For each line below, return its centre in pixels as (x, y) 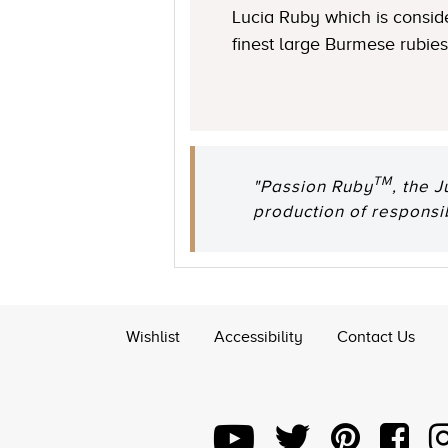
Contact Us (376, 337)
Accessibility (258, 337)
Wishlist (153, 337)
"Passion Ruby (313, 186)
